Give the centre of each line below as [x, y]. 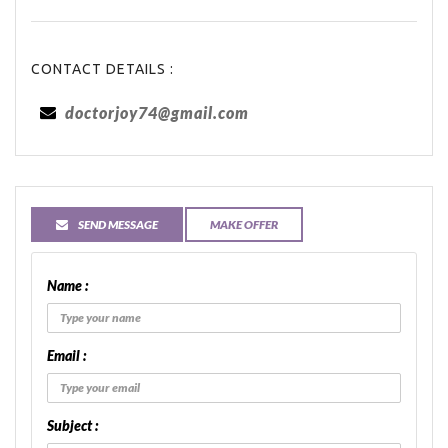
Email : [66, 356]
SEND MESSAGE [118, 225]
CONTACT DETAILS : [102, 69]
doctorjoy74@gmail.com [157, 113]
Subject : [72, 426]
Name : [67, 286]
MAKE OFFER [244, 225]
